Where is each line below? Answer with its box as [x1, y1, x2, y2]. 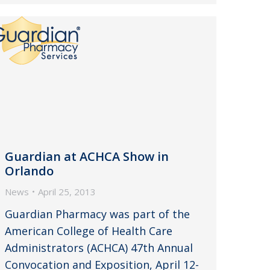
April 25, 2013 [38, 185, 96, 198]
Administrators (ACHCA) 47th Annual [5, 240, 193, 255]
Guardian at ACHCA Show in [5, 148, 169, 165]
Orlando [5, 162, 54, 179]
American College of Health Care [5, 223, 172, 238]
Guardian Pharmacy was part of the [5, 206, 190, 221]
